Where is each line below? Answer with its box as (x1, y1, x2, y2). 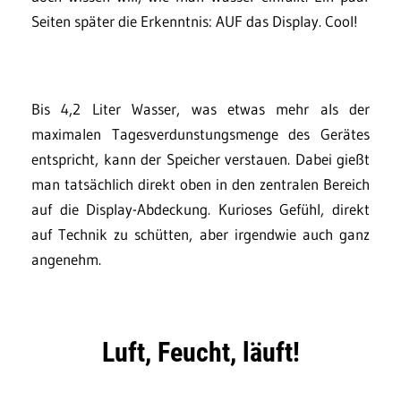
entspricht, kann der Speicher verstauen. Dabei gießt (31, 149, 370, 168)
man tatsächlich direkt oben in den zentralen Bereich (31, 174, 370, 193)
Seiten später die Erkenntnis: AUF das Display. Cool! (31, 11, 358, 30)
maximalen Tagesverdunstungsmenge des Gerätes (31, 124, 370, 143)
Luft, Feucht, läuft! (101, 336, 300, 368)
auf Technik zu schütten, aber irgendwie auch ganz (31, 224, 370, 243)
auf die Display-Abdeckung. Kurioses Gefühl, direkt (31, 199, 370, 218)
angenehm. (31, 249, 101, 269)
